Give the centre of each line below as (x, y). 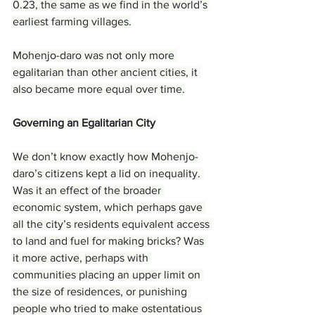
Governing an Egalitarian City (84, 123)
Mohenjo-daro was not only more (95, 55)
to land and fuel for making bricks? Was (110, 241)
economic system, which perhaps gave (109, 207)
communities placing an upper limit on (108, 275)
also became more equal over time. (99, 89)
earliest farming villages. (72, 21)
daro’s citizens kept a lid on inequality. (108, 173)
